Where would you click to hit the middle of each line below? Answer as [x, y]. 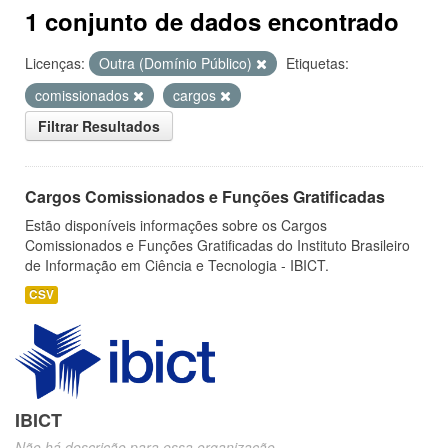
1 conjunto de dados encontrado [212, 21]
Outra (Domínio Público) [177, 63]
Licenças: [55, 63]
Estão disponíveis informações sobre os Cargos [176, 225]
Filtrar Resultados [99, 126]
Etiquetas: [317, 63]
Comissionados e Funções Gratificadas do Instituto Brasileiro [217, 245]
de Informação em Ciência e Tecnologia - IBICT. [177, 265]
